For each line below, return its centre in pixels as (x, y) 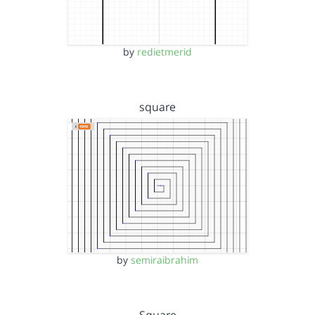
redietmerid (165, 51)
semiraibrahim (165, 260)
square (157, 107)
